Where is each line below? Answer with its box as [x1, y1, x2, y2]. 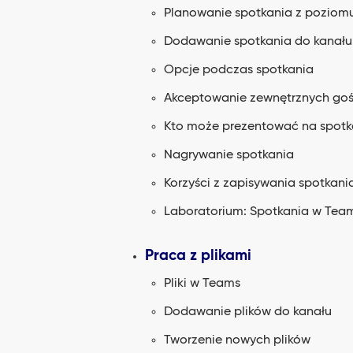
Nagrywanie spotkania [164, 149, 294, 162]
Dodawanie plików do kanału [164, 306, 332, 318]
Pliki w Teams [164, 277, 240, 290]
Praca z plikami [145, 248, 251, 263]
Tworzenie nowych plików [164, 334, 310, 347]
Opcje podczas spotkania [164, 64, 314, 76]
